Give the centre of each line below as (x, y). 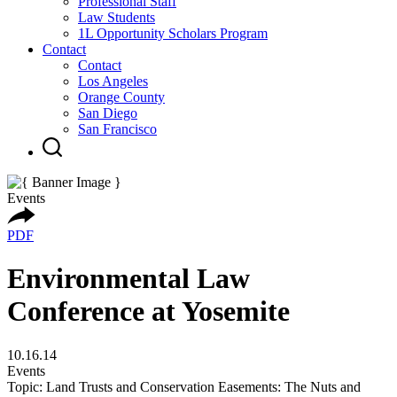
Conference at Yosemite (148, 311)
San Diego (108, 113)
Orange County (121, 97)
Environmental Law (128, 279)
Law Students (117, 17)
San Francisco (117, 129)
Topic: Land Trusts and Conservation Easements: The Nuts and (184, 386)
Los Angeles (113, 81)
